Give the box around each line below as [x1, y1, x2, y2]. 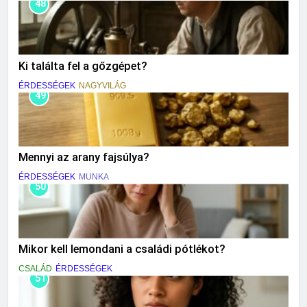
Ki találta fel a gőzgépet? [19, 59, 147, 73]
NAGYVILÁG [79, 80, 126, 90]
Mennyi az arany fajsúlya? [19, 151, 149, 164]
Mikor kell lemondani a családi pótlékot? [19, 243, 225, 256]
